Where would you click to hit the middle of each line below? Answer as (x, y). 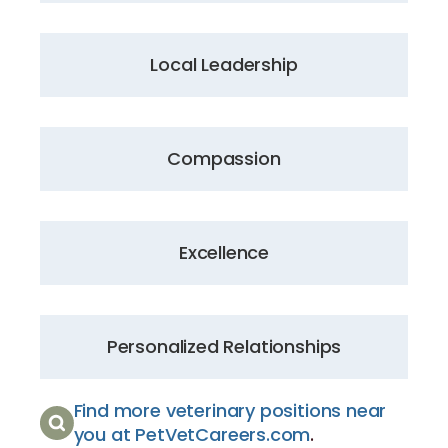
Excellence (224, 252)
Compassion (224, 158)
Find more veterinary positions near (230, 410)
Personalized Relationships (224, 346)
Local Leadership (224, 64)
